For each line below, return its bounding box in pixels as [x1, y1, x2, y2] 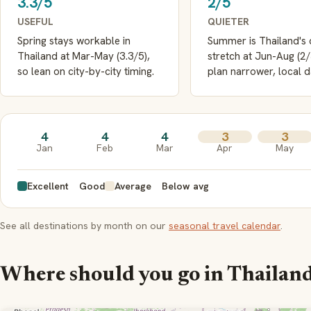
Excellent [27, 180, 69, 193]
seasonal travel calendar [169, 219, 280, 233]
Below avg [161, 180, 209, 193]
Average [115, 180, 152, 193]
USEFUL [17, 15, 53, 28]
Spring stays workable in [17, 33, 131, 48]
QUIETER [208, 15, 249, 28]
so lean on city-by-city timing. [17, 64, 154, 78]
